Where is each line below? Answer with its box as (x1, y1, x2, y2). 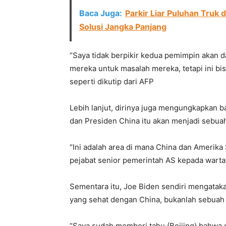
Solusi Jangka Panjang (79, 22, 166, 32)
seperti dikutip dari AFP (70, 77, 154, 86)
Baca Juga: (79, 8, 122, 18)
